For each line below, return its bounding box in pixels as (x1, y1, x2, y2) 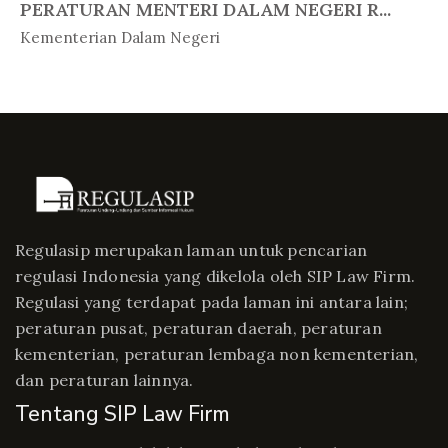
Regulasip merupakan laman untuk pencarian (15, 240, 368, 260)
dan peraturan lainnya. (15, 370, 194, 390)
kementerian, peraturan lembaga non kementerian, (15, 344, 419, 364)
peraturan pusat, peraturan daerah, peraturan (15, 318, 382, 338)
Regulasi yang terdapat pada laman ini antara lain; (15, 292, 409, 312)
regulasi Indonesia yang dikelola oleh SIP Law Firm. (15, 266, 416, 286)
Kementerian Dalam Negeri (20, 28, 220, 47)
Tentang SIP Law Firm (15, 400, 230, 428)
